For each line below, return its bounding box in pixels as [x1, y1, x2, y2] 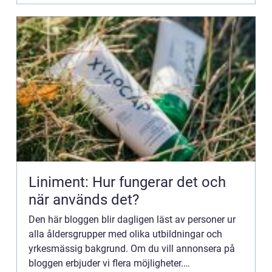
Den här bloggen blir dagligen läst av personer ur [29, 214, 236, 225]
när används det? [29, 191, 139, 208]
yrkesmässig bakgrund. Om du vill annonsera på [29, 243, 235, 254]
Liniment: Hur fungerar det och [29, 174, 226, 191]
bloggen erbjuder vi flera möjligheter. [29, 257, 183, 269]
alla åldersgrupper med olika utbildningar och [29, 228, 222, 240]
